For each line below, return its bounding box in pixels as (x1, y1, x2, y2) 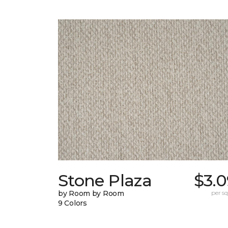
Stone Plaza (58, 170, 152, 191)
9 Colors (58, 198, 87, 208)
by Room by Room (58, 189, 124, 198)
